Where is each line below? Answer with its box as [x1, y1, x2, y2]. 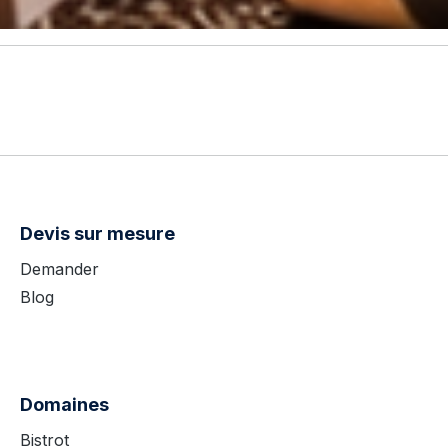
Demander [20, 259, 99, 279]
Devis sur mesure [20, 223, 175, 244]
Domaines [20, 394, 109, 415]
